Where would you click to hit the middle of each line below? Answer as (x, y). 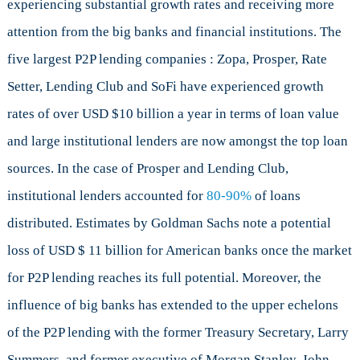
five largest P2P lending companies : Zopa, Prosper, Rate (167, 59)
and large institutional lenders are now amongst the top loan (177, 141)
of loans (276, 196)
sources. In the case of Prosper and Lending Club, (147, 169)
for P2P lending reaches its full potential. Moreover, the (164, 278)
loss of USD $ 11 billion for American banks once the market (179, 251)
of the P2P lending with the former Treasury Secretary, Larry (178, 333)
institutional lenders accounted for (106, 196)
